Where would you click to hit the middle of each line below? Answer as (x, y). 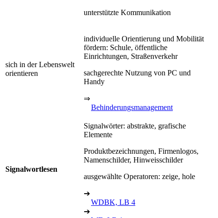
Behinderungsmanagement (132, 107)
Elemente (98, 134)
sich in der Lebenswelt (40, 64)
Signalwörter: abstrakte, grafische (135, 126)
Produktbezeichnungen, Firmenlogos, (141, 151)
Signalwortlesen (31, 169)
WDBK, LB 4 (113, 202)
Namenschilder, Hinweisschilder (133, 160)
